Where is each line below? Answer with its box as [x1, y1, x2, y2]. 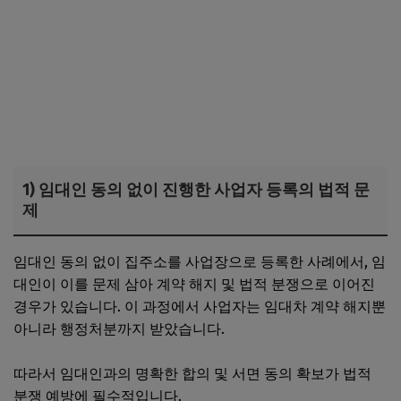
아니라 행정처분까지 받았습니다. [13, 320, 225, 337]
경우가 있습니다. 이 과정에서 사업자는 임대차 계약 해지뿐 [13, 297, 386, 315]
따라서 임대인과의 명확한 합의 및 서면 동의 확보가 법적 [13, 364, 371, 382]
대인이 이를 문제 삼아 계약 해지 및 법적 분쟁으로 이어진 [13, 275, 375, 293]
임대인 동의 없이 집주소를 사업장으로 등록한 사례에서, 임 [13, 252, 386, 270]
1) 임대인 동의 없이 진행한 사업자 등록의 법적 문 [22, 179, 370, 200]
